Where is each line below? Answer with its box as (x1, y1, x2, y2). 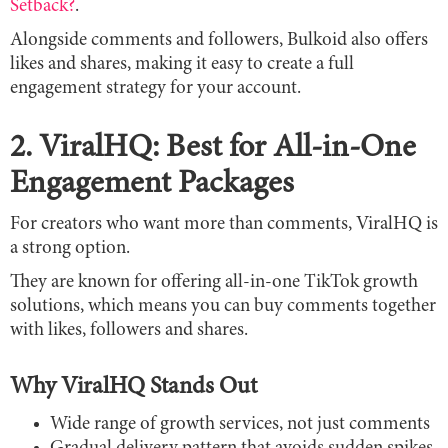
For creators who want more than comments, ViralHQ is (10, 214, 438, 234)
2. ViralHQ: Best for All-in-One (10, 132, 416, 165)
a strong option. (10, 238, 130, 258)
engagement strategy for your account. (10, 78, 305, 98)
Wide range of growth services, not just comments (50, 414, 430, 434)
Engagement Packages (10, 168, 294, 201)
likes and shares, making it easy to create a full (10, 54, 354, 74)
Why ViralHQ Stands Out (10, 375, 257, 400)
